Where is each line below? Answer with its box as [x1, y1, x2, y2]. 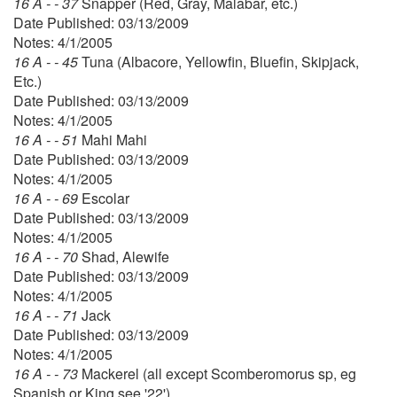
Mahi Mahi [82, 128, 147, 150]
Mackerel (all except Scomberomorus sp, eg [82, 362, 356, 384]
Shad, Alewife [82, 245, 169, 267]
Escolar [82, 187, 129, 208]
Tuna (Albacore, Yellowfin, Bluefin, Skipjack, [82, 51, 359, 72]
